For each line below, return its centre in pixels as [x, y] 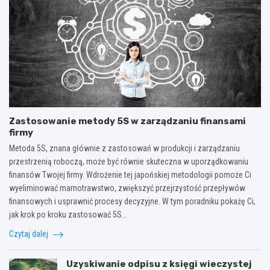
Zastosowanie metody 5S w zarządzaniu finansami [127, 121]
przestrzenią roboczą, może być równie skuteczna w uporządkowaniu [129, 162]
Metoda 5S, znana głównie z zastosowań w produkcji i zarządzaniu [124, 149]
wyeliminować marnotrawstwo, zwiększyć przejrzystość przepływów [127, 188]
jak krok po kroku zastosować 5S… [68, 215]
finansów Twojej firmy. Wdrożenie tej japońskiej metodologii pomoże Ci [130, 175]
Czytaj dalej [30, 234]
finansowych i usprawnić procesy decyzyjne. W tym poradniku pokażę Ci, [132, 202]
